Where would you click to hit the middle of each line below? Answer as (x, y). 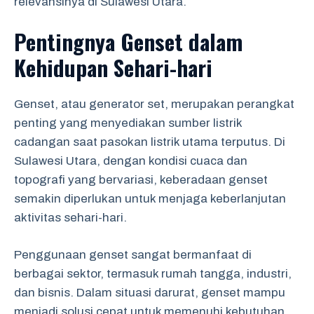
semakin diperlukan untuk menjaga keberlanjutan (150, 199)
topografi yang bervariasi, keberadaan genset (141, 180)
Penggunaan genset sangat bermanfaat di (133, 254)
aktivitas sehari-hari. (70, 218)
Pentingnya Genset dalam (128, 41)
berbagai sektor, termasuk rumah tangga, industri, (153, 273)
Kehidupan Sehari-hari (113, 67)
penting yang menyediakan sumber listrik (128, 123)
